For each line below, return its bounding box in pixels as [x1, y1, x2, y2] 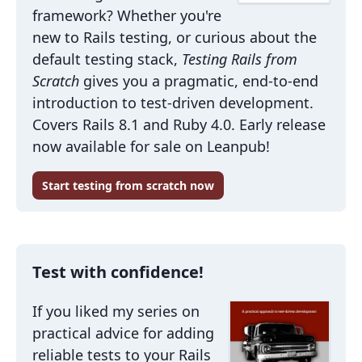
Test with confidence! [32, 260, 204, 283]
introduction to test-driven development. [32, 92, 314, 112]
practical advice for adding [32, 322, 214, 343]
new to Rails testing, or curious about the [32, 27, 317, 47]
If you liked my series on [32, 301, 200, 321]
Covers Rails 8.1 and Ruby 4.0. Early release [32, 114, 326, 134]
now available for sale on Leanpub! [32, 136, 270, 156]
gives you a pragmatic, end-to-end [79, 70, 318, 90]
